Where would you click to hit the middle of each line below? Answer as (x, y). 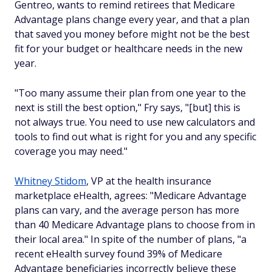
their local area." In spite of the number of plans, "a (131, 239)
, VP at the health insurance (149, 181)
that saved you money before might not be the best (132, 34)
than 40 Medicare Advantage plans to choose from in (135, 225)
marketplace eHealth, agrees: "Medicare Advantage (131, 195)
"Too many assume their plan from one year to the (130, 93)
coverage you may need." (71, 151)
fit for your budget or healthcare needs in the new (128, 49)
